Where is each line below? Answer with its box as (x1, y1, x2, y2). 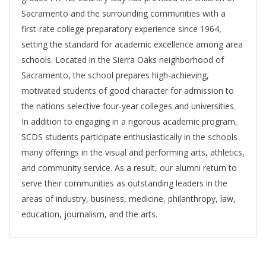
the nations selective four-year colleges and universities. (21, 100, 236, 112)
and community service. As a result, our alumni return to (21, 162, 237, 174)
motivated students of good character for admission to (21, 85, 234, 97)
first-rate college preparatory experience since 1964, (21, 23, 221, 35)
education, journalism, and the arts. (21, 208, 157, 220)
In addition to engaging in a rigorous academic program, (21, 116, 237, 128)
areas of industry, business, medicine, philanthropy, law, (21, 193, 236, 205)
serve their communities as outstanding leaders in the (21, 178, 227, 189)
